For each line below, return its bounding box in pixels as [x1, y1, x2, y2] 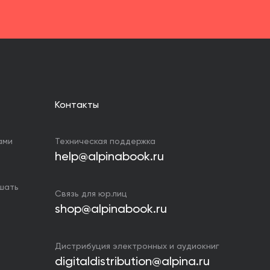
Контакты [55, 101, 99, 110]
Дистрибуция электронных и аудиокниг [55, 242, 219, 251]
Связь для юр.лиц [55, 190, 127, 198]
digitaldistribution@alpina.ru [55, 256, 210, 268]
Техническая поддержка [55, 137, 155, 146]
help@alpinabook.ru [55, 151, 164, 163]
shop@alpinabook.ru [55, 204, 167, 216]
